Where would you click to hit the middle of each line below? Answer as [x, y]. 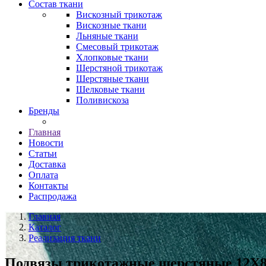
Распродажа [53, 196]
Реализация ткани [65, 238]
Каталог [45, 227]
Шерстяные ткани [113, 79]
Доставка [47, 164]
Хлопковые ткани [112, 57]
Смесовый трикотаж [117, 47]
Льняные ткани [107, 36]
